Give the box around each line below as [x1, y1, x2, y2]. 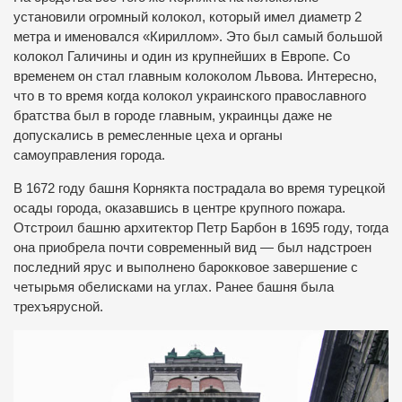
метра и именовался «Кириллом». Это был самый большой [13, 30, 382, 45]
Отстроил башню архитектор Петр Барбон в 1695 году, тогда [13, 221, 389, 236]
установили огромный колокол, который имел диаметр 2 [13, 10, 362, 25]
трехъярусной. [13, 300, 103, 315]
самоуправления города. [13, 148, 165, 163]
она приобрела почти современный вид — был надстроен [13, 240, 371, 256]
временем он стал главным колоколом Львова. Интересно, [13, 69, 377, 84]
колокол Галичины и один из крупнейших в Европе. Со [13, 49, 350, 65]
